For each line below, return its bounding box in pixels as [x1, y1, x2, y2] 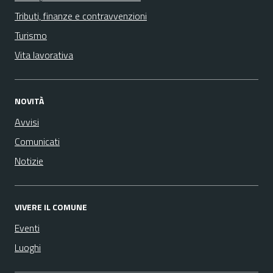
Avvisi [15, 115, 39, 129]
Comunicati [15, 134, 60, 149]
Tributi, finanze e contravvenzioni [15, 9, 147, 23]
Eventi [15, 221, 40, 235]
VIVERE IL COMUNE [15, 200, 87, 213]
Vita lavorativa [15, 48, 73, 62]
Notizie [15, 154, 43, 168]
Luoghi [15, 240, 41, 255]
